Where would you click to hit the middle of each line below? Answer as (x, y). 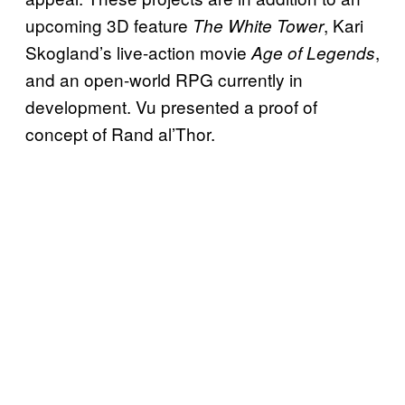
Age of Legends (313, 52)
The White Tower (258, 25)
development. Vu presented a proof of (171, 106)
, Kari (344, 24)
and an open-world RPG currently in (164, 79)
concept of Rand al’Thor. (120, 133)
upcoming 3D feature (109, 24)
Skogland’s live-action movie (138, 52)
